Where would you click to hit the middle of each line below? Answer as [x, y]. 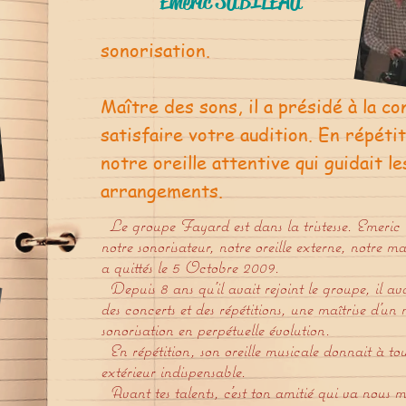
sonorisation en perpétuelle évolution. [215, 330]
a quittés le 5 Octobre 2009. [190, 267]
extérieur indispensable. [173, 372]
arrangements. [162, 191]
